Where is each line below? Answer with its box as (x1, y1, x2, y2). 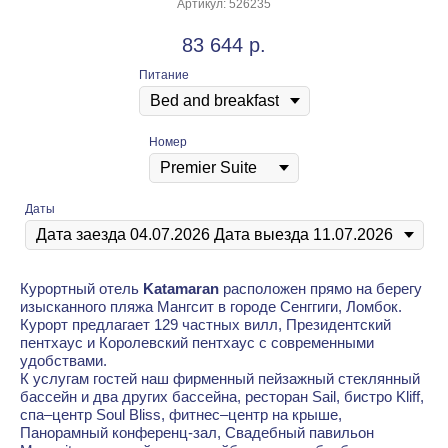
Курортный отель (20, 280, 139, 298)
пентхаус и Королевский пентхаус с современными (20, 334, 374, 352)
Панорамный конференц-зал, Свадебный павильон (20, 424, 374, 442)
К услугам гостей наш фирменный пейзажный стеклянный (20, 370, 420, 388)
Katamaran (139, 280, 219, 298)
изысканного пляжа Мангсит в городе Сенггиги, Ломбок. (20, 298, 402, 316)
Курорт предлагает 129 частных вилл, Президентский (20, 316, 391, 334)
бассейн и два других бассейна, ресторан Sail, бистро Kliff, (20, 388, 424, 406)
